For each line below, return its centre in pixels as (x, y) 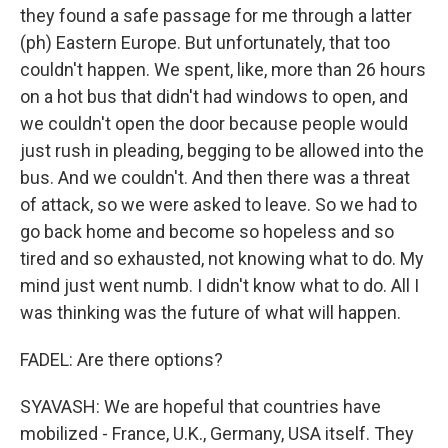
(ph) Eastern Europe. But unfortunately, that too (205, 42)
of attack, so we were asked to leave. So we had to (218, 204)
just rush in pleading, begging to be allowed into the (222, 150)
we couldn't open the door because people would (214, 123)
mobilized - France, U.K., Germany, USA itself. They (217, 433)
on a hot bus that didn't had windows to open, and (214, 96)
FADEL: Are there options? (121, 359)
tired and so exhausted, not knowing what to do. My (222, 258)
